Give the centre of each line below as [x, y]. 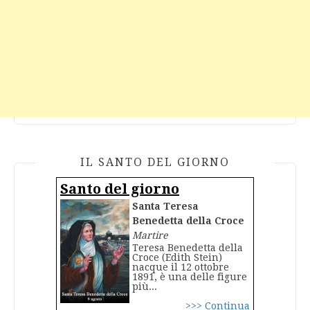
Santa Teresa [166, 207]
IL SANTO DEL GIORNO [155, 163]
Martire [150, 236]
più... [145, 287]
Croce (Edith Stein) [177, 258]
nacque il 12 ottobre [181, 267]
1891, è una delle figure [190, 277]
